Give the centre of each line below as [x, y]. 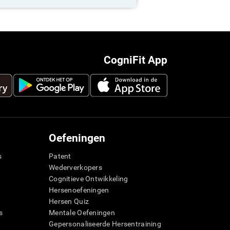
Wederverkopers [75, 168]
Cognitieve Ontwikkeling [89, 179]
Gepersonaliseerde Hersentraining [105, 224]
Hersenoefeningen [79, 190]
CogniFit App [136, 60]
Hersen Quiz [69, 202]
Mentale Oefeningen [82, 213]
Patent [60, 156]
